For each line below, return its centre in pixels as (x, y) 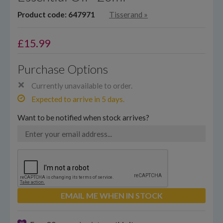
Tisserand (126, 14)
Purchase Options (63, 69)
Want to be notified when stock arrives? (83, 117)
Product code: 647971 (56, 14)
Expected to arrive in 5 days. (77, 99)
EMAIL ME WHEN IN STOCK (111, 195)
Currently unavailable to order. (81, 86)
